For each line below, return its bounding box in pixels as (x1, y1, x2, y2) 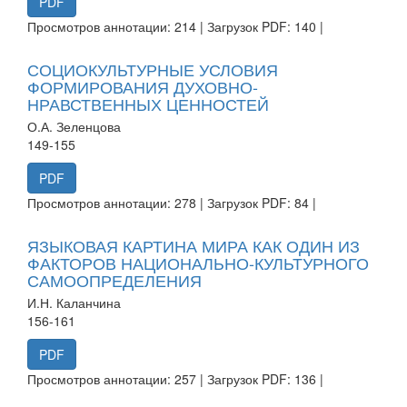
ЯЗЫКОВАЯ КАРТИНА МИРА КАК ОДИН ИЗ (27, 233, 360, 257)
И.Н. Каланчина (27, 293, 121, 312)
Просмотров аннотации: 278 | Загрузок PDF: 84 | (27, 193, 316, 212)
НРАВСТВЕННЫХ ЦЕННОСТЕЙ (27, 91, 269, 115)
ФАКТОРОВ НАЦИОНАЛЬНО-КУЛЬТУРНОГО (27, 250, 369, 274)
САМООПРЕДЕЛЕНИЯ (27, 267, 202, 292)
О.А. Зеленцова (27, 116, 121, 135)
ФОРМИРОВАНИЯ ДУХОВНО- (27, 74, 258, 98)
